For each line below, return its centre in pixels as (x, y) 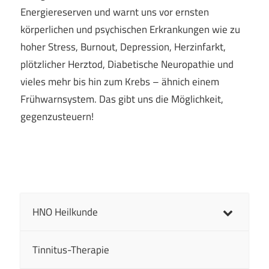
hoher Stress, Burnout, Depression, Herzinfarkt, (123, 47)
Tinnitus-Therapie (71, 250)
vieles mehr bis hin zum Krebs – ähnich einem (120, 81)
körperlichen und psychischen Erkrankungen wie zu (130, 29)
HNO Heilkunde (65, 212)
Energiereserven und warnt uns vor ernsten (115, 12)
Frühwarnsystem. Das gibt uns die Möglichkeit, (122, 99)
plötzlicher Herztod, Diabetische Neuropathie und (127, 64)
